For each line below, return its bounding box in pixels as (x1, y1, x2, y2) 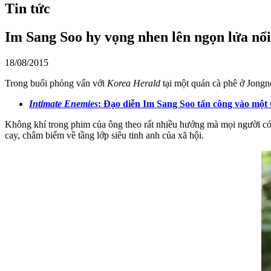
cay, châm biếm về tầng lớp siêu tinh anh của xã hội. (5, 129, 204, 140)
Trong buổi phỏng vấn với (5, 77, 107, 88)
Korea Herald (107, 77, 160, 88)
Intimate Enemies (29, 98, 98, 109)
